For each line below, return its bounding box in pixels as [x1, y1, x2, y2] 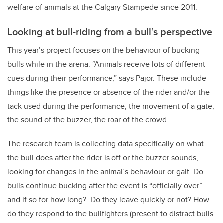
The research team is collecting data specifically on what [7, 138, 204, 150]
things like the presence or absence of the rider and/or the [7, 86, 210, 98]
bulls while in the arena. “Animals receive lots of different [7, 58, 205, 70]
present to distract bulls [132, 208, 213, 220]
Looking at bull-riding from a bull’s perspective [7, 24, 212, 39]
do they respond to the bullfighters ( [7, 208, 132, 220]
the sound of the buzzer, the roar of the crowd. [7, 114, 173, 126]
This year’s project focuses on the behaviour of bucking [7, 44, 200, 56]
